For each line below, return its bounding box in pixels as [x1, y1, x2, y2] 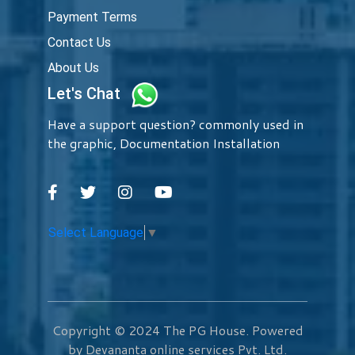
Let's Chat [48, 83, 124, 103]
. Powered [245, 320, 303, 339]
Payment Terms [48, 10, 137, 25]
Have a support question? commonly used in [48, 115, 303, 133]
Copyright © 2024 [52, 320, 163, 339]
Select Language [48, 224, 143, 240]
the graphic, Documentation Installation [48, 134, 280, 152]
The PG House [162, 320, 246, 339]
